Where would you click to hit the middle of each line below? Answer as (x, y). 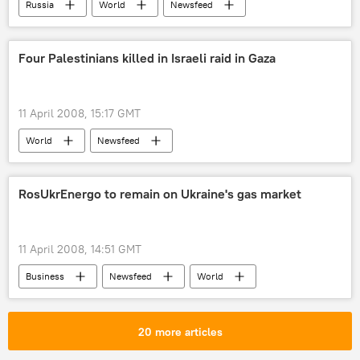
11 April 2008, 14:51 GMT (80, 249)
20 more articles (180, 332)
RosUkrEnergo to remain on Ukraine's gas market (160, 194)
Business (45, 276)
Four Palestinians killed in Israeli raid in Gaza (147, 58)
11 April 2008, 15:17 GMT (80, 113)
